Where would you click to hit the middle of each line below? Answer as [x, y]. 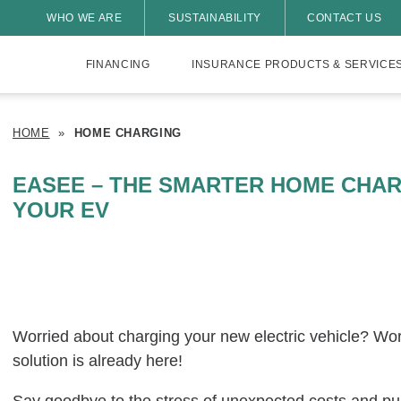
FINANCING [118, 64]
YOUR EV [61, 210]
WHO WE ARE [84, 18]
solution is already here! [98, 361]
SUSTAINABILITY [215, 18]
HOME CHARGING [128, 133]
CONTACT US [345, 18]
